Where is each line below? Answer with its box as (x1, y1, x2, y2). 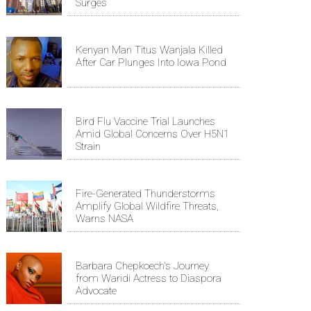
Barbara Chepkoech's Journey (76, 260, 209, 273)
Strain (76, 140, 101, 153)
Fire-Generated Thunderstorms (76, 187, 215, 201)
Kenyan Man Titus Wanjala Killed (76, 43, 223, 56)
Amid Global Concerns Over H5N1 (76, 128, 229, 141)
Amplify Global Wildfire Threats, (76, 200, 219, 213)
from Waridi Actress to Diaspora (76, 272, 221, 285)
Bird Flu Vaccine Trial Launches (76, 115, 215, 128)
